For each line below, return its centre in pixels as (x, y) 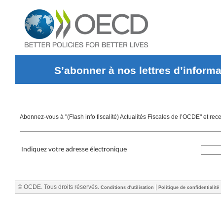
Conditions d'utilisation (127, 187)
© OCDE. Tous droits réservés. (59, 187)
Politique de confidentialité (189, 187)
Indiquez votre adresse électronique (74, 150)
